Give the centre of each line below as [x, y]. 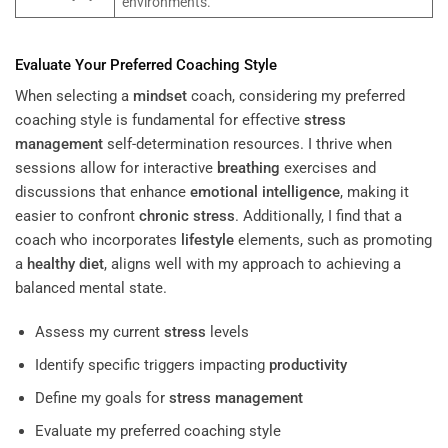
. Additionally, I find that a [318, 216]
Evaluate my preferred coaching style [157, 430]
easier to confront [77, 216]
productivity [307, 364]
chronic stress [187, 216]
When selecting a [74, 96]
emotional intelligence [265, 192]
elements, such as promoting [333, 240]
